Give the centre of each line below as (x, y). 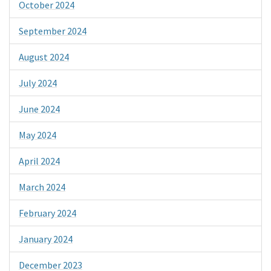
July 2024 (38, 83)
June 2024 (39, 109)
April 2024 (39, 161)
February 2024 (47, 213)
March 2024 (42, 187)
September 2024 (53, 31)
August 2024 (44, 57)
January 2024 (46, 239)
